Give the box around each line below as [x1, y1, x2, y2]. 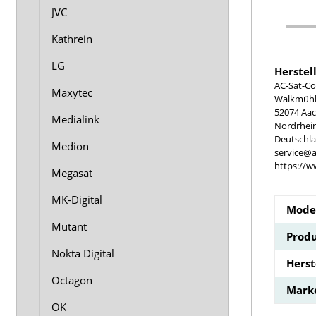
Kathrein [51, 32, 92, 46]
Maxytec [51, 85, 92, 99]
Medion [51, 139, 89, 153]
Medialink [51, 112, 99, 126]
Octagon [51, 273, 92, 287]
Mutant [51, 219, 87, 233]
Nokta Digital [51, 246, 114, 260]
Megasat [51, 166, 92, 180]
